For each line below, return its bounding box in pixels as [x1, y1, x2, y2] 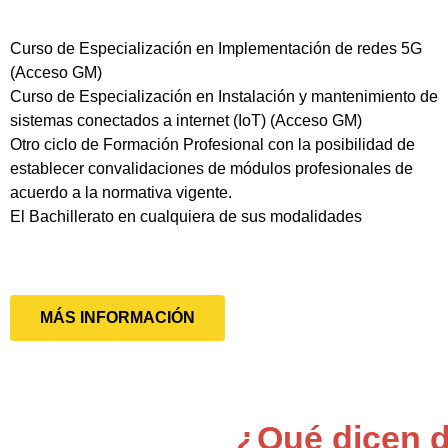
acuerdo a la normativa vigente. [10, 183, 232, 201]
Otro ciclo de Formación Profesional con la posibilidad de [10, 135, 415, 153]
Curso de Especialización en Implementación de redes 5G [10, 39, 422, 57]
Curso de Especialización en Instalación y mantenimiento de [10, 87, 438, 105]
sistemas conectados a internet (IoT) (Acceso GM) [10, 111, 362, 129]
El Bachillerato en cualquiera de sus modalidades [10, 207, 362, 225]
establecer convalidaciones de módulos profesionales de [10, 159, 413, 177]
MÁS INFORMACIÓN [40, 308, 195, 326]
